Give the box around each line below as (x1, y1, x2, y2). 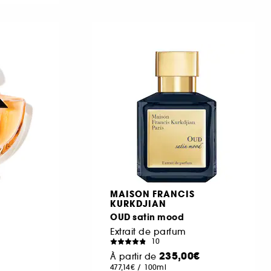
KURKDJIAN (110, 197, 166, 210)
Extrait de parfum (110, 226, 186, 237)
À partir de (110, 250, 159, 262)
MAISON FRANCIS (110, 188, 195, 200)
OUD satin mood (110, 211, 184, 223)
